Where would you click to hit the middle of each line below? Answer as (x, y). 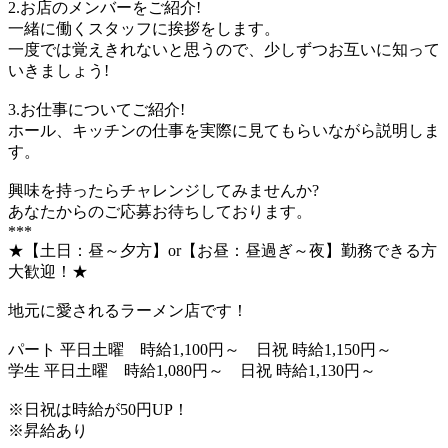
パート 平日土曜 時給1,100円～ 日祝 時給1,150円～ (200, 349)
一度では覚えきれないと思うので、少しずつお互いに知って (224, 49)
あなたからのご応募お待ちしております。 (160, 211)
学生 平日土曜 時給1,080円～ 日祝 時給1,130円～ (192, 370)
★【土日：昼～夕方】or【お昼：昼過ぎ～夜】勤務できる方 (222, 250)
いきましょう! (58, 70)
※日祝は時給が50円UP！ (98, 409)
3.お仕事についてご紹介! (96, 109)
